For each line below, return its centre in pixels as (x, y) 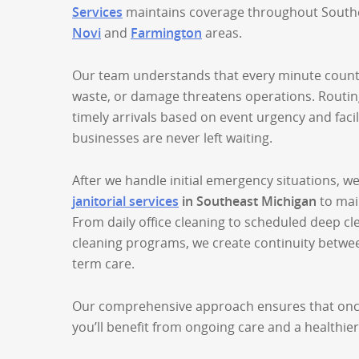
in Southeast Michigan (248, 201)
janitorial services (125, 201)
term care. (103, 264)
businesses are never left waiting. (172, 138)
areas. (222, 33)
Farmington (166, 33)
